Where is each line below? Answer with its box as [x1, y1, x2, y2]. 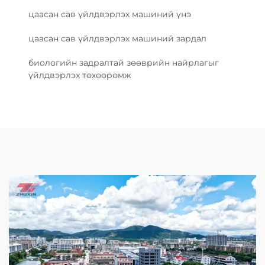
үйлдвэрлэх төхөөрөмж [28, 70, 131, 81]
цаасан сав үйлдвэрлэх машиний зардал [28, 33, 206, 44]
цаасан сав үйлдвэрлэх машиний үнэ [28, 9, 191, 20]
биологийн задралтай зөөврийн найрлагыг [28, 57, 219, 69]
